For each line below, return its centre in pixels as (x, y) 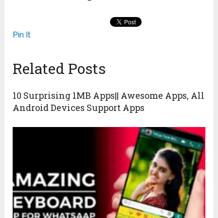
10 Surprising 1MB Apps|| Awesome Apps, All (109, 96)
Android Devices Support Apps (79, 108)
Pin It (22, 35)
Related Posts (59, 69)
